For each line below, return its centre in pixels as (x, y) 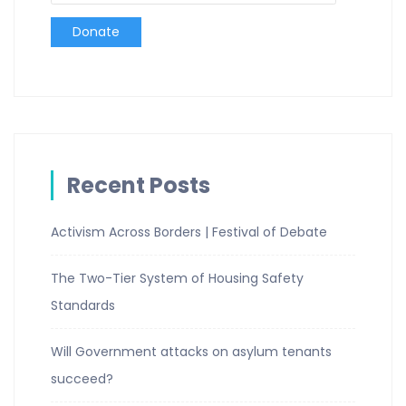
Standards (83, 305)
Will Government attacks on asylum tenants (191, 352)
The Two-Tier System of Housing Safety (177, 278)
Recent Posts (139, 185)
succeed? (82, 379)
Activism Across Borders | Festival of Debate (189, 232)
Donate (96, 32)
